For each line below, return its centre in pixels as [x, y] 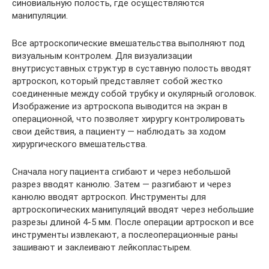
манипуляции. [40, 16]
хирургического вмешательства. [80, 144]
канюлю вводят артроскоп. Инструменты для [109, 197]
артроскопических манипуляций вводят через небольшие [133, 210]
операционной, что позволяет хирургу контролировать [128, 119]
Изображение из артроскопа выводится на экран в [120, 106]
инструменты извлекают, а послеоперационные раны [125, 235]
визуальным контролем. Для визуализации [102, 56]
